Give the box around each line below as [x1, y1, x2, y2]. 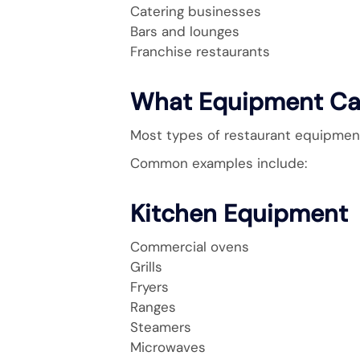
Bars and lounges [130, 22, 239, 40]
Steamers [130, 318, 191, 336]
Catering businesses [130, 2, 261, 20]
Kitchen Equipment [130, 198, 348, 229]
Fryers [130, 278, 169, 296]
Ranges [130, 298, 176, 316]
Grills [130, 258, 162, 276]
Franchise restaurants [130, 43, 270, 60]
